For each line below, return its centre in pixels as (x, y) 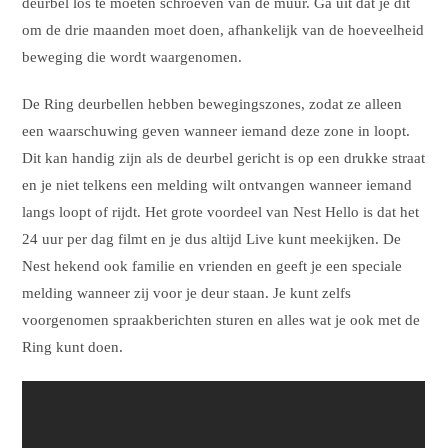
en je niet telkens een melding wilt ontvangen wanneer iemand (217, 184)
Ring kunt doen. (73, 346)
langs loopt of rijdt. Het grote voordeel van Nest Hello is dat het (221, 211)
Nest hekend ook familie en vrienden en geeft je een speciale (212, 265)
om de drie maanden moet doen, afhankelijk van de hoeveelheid (223, 29)
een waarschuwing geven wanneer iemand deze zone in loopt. (216, 130)
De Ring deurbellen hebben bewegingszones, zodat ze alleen (212, 103)
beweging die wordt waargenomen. (132, 56)
